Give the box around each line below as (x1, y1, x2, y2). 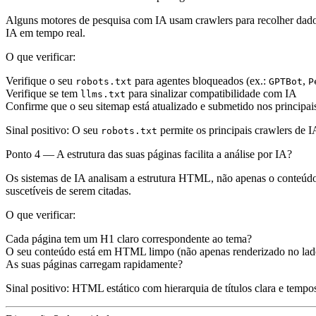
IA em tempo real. (6, 27, 85, 39)
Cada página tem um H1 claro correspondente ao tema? (6, 233, 252, 245)
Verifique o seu (6, 75, 75, 87)
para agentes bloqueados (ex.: (132, 75, 269, 87)
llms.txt (80, 89, 126, 100)
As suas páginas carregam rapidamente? (6, 258, 183, 271)
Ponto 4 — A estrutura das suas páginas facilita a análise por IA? (6, 148, 292, 161)
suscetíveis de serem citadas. (6, 185, 131, 197)
